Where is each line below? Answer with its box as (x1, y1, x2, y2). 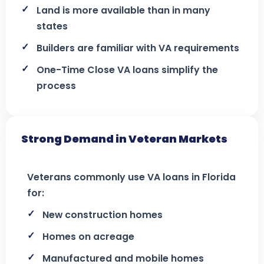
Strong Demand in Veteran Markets (21, 131, 227, 146)
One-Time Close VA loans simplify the (37, 63, 218, 77)
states (37, 19, 68, 33)
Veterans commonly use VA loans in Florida (27, 170, 236, 184)
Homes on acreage (42, 230, 134, 243)
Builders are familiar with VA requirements (37, 41, 239, 55)
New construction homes (42, 208, 163, 222)
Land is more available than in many (37, 4, 210, 17)
